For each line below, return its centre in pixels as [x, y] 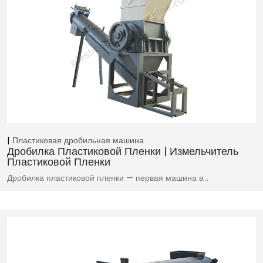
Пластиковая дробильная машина [78, 141]
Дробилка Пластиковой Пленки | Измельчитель [123, 151]
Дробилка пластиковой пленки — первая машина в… [108, 178]
